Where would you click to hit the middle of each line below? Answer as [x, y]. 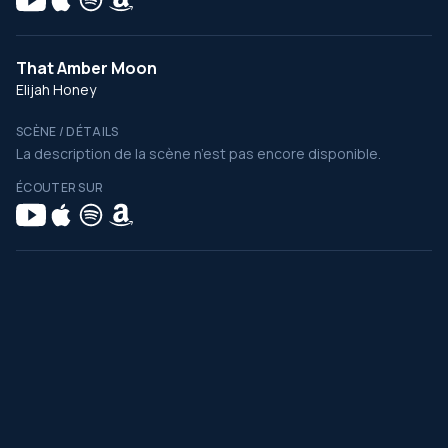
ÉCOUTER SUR [60, 187]
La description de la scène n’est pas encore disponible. [198, 153]
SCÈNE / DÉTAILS [67, 131]
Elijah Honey [56, 89]
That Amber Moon [86, 68]
